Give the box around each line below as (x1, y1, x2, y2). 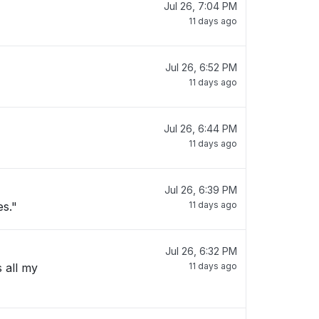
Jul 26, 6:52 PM (165, 61, 237, 73)
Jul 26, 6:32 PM (165, 245, 237, 257)
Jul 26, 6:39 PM (164, 184, 237, 196)
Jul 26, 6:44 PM (164, 122, 237, 135)
